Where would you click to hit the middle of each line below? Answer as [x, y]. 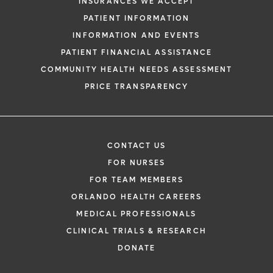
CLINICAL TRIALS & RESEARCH [136, 231]
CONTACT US [136, 146]
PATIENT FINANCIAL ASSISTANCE [136, 52]
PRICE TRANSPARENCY [136, 87]
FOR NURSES [136, 163]
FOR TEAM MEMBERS [136, 180]
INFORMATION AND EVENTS [136, 35]
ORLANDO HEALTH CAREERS [136, 197]
